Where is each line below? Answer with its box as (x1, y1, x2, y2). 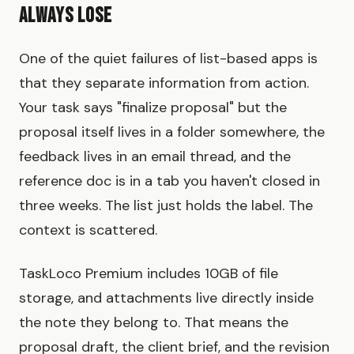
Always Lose (19, 4, 113, 29)
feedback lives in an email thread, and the (19, 147, 291, 167)
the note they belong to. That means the (19, 313, 288, 333)
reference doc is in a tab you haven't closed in (19, 171, 320, 191)
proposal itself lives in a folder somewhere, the (19, 122, 325, 142)
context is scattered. (19, 220, 157, 240)
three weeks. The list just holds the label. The (19, 196, 313, 216)
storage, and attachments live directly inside (19, 288, 314, 308)
